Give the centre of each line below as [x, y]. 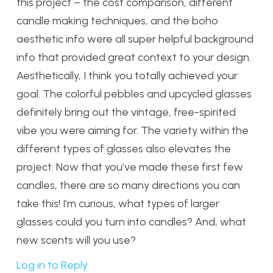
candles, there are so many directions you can [128, 186]
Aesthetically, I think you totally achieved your [127, 76]
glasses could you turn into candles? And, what [131, 222]
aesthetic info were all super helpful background [135, 39]
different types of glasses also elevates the [124, 149]
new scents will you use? [76, 240]
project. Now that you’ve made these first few [130, 167]
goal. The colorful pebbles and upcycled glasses [134, 94]
